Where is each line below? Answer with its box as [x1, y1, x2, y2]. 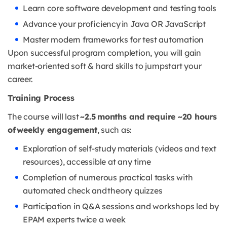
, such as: [97, 125, 132, 135]
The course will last [8, 111, 79, 122]
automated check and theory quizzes [23, 185, 163, 196]
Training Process [8, 93, 74, 103]
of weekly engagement [8, 125, 97, 135]
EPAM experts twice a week [23, 214, 126, 225]
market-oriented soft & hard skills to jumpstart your [8, 61, 202, 71]
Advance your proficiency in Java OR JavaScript [23, 19, 206, 29]
